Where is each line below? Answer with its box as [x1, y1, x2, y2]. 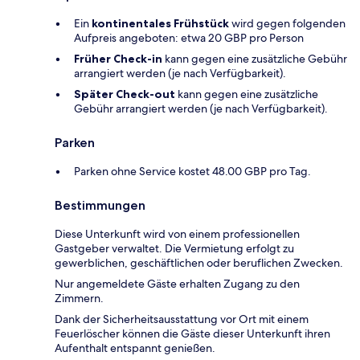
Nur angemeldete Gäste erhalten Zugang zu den [55, 276, 300, 292]
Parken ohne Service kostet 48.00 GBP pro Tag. [74, 164, 311, 179]
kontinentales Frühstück [92, 16, 229, 31]
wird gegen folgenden [229, 16, 346, 31]
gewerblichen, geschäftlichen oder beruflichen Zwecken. [55, 256, 343, 271]
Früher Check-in [74, 51, 162, 67]
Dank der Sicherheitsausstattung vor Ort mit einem [55, 312, 309, 327]
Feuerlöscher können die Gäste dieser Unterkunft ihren [55, 326, 330, 342]
